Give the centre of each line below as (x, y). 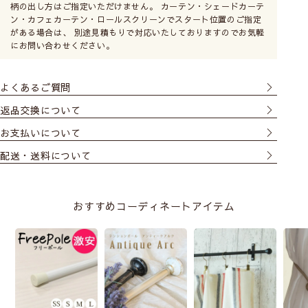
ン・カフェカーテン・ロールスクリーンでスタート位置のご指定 (136, 20)
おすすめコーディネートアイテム (154, 206)
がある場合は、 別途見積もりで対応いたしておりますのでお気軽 (138, 33)
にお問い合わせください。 (63, 46)
